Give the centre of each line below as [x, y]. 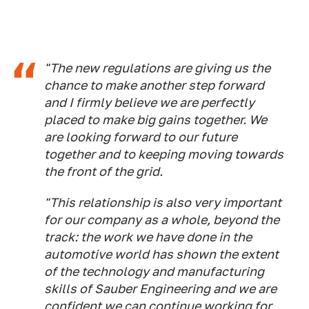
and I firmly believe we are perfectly [149, 103]
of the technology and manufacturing [154, 272]
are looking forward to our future [141, 137]
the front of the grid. [103, 172]
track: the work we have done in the [148, 237]
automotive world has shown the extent [161, 255]
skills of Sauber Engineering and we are [160, 289]
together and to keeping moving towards [164, 154]
